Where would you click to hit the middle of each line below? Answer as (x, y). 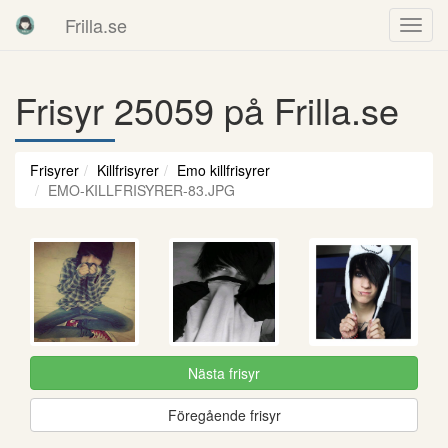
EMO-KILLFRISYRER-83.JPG (141, 190)
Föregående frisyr (224, 415)
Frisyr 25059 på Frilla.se (207, 109)
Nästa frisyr (224, 373)
